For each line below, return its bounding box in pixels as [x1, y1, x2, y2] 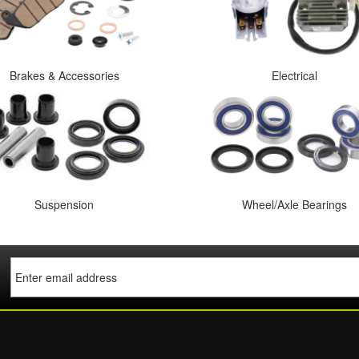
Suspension [34, 196, 95, 212]
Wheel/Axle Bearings [242, 196, 348, 212]
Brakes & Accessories [9, 67, 119, 83]
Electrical [272, 67, 318, 83]
